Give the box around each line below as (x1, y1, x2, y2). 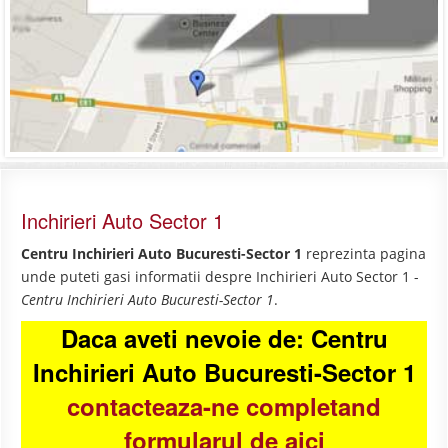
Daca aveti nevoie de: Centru (60, 321, 388, 356)
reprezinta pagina (302, 244, 426, 264)
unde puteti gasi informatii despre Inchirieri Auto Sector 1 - (21, 267, 419, 287)
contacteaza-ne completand (67, 389, 381, 424)
